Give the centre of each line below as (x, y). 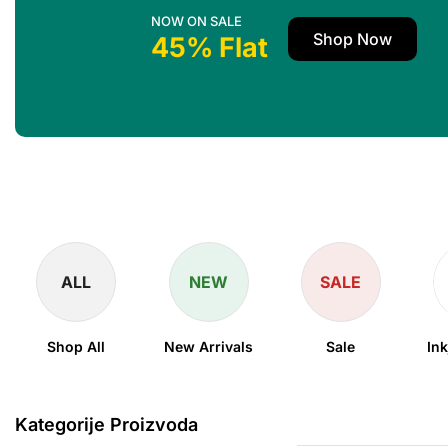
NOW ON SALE (197, 20)
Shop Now (353, 39)
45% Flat (210, 47)
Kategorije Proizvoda (106, 424)
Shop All (76, 346)
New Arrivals (209, 346)
